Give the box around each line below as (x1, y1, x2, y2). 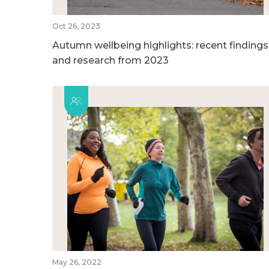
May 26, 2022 (52, 257, 101, 267)
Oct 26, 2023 (52, 21, 100, 31)
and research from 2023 (52, 54, 169, 66)
